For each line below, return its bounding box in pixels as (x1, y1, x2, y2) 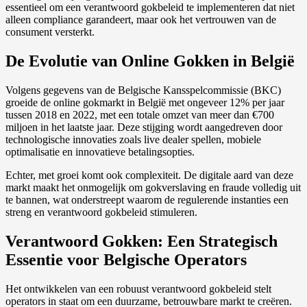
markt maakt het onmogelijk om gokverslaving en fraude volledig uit (5, 182, 301, 194)
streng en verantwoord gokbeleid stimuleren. (5, 206, 197, 219)
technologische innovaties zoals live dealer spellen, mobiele (5, 134, 261, 146)
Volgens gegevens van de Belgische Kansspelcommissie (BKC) (5, 84, 281, 97)
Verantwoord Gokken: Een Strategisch (5, 232, 278, 251)
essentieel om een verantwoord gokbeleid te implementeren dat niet (5, 1, 295, 14)
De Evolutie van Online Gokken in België (5, 52, 295, 71)
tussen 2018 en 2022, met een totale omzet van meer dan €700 (5, 109, 274, 121)
